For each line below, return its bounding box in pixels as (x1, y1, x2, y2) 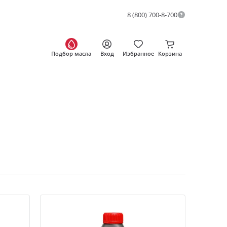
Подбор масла (51, 50, 91, 58)
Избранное (123, 50, 154, 58)
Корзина (158, 50, 182, 58)
